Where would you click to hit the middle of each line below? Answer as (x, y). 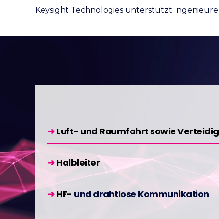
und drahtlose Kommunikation (142, 194)
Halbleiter (78, 162)
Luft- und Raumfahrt (103, 131)
